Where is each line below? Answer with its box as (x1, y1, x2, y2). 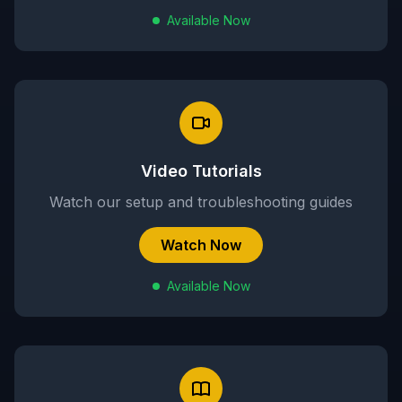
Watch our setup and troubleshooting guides (49, 193, 353, 211)
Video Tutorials (140, 162, 262, 180)
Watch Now (161, 236, 241, 254)
